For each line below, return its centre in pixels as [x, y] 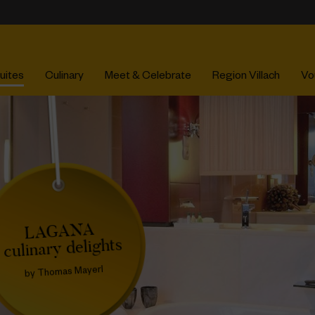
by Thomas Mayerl [53, 274]
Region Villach [246, 77]
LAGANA [52, 231]
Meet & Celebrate [148, 77]
